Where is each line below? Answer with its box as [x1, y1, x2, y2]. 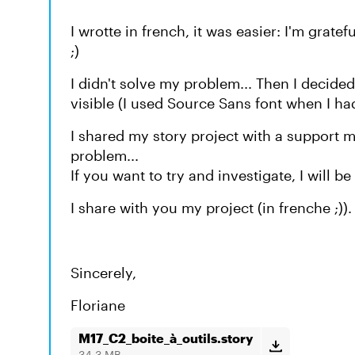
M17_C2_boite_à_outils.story [78, 330, 253, 345]
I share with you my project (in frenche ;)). [71, 199, 352, 216]
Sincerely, [71, 264, 136, 281]
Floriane [71, 296, 125, 314]
